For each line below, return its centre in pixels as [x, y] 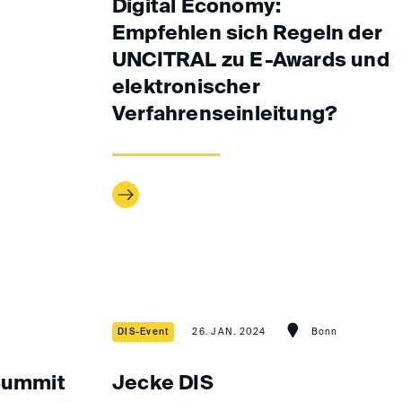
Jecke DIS [163, 384]
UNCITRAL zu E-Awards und [251, 61]
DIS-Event [144, 332]
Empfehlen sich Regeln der [247, 34]
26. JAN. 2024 [229, 332]
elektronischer [186, 88]
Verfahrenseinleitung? [225, 115]
